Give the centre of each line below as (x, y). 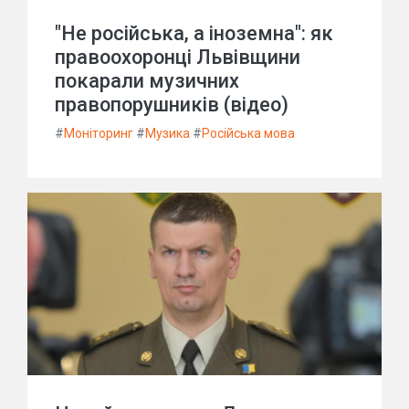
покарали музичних (147, 81)
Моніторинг (99, 133)
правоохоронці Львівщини (178, 57)
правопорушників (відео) (172, 105)
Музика (168, 133)
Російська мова (248, 133)
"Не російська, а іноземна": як (194, 33)
